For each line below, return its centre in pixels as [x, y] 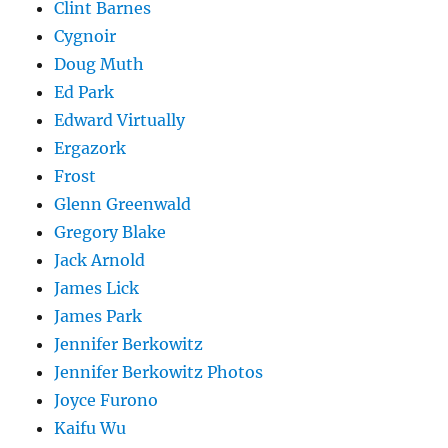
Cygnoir [85, 36]
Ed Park [84, 92]
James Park [98, 316]
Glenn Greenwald [123, 204]
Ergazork [90, 148]
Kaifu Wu [90, 428]
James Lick [97, 288]
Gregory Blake [110, 232]
